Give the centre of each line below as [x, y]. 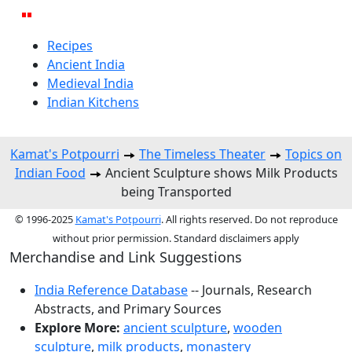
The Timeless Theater [202, 154]
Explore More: [77, 327]
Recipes [70, 45]
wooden [258, 327]
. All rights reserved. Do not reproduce [249, 219]
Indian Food [50, 172]
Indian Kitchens [93, 102]
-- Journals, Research [250, 290]
